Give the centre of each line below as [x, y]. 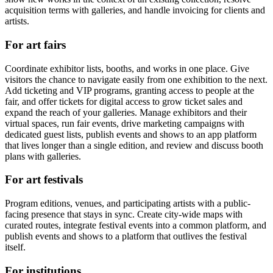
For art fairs [35, 44]
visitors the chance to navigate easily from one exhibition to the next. [136, 79]
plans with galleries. [43, 156]
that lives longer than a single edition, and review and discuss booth [134, 145]
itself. [15, 247]
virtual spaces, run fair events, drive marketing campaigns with [125, 123]
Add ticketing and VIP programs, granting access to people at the [129, 90]
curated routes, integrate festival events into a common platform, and [136, 225]
